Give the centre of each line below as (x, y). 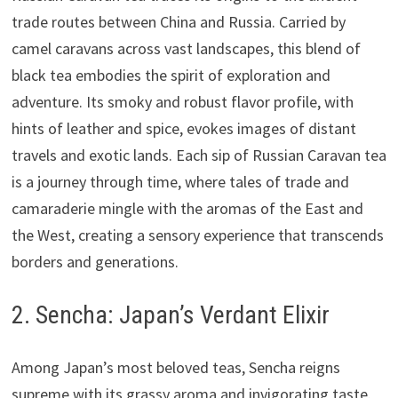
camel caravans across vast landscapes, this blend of (186, 48)
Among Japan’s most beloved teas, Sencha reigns (175, 367)
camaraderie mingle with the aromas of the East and (187, 208)
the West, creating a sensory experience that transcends (197, 235)
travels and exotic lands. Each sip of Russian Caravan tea (199, 155)
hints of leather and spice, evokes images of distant (183, 128)
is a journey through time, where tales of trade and (180, 181)
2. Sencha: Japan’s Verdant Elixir (170, 314)
